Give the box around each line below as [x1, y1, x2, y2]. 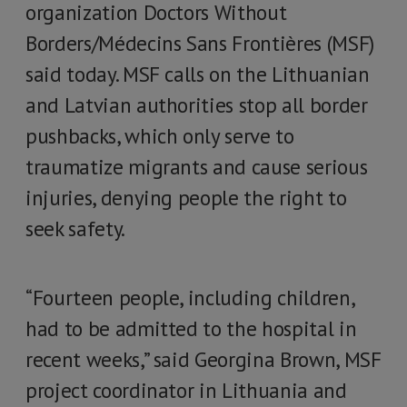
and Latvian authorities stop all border [25, 92, 368, 118]
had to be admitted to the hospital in [25, 315, 357, 342]
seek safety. [25, 215, 134, 242]
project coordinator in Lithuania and [25, 377, 347, 403]
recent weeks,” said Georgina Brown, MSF [25, 346, 382, 372]
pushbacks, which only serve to [25, 123, 294, 149]
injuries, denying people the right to [25, 184, 347, 211]
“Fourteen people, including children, [25, 284, 354, 311]
